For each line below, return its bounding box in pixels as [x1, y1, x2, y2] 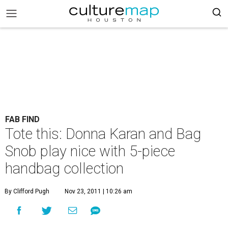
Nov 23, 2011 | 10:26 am [65, 188, 132, 195]
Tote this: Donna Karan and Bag [5, 125, 201, 142]
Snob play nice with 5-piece [5, 142, 175, 160]
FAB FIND [5, 115, 40, 124]
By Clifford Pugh [5, 188, 49, 195]
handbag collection [5, 160, 124, 177]
